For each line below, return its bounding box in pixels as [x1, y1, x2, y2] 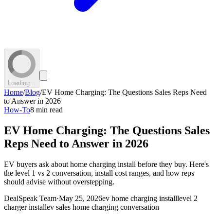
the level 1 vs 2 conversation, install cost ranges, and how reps [4, 168, 194, 177]
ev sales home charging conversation [47, 202, 159, 211]
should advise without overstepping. [4, 177, 114, 186]
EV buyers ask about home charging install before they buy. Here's [4, 160, 209, 168]
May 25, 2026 [59, 194, 102, 202]
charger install [4, 202, 47, 211]
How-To [4, 105, 30, 114]
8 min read [30, 105, 63, 114]
